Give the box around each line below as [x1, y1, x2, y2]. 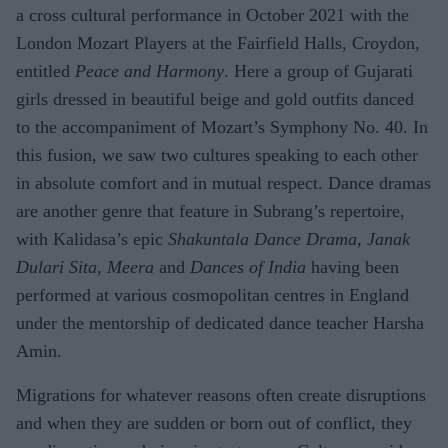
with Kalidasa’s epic [16, 229, 168, 249]
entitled [16, 61, 75, 81]
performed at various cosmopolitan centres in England [16, 285, 409, 305]
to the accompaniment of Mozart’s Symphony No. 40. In [16, 117, 428, 137]
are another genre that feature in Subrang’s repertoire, [16, 201, 405, 221]
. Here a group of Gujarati [224, 61, 413, 81]
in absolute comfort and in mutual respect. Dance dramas [16, 173, 431, 193]
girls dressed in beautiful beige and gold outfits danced [16, 89, 414, 109]
